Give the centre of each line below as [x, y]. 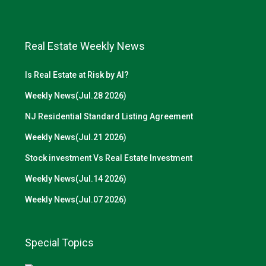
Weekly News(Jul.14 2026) [76, 179]
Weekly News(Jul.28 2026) [76, 96]
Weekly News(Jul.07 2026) [76, 199]
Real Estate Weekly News [85, 46]
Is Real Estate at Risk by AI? [77, 75]
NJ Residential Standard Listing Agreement [109, 116]
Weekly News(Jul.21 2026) [76, 137]
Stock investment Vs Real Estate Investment [109, 158]
